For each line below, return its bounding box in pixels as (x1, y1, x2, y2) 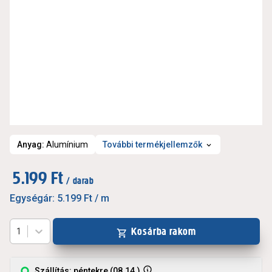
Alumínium (46, 140, 88, 149)
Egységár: (10, 192, 55, 204)
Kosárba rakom (131, 225, 196, 238)
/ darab (66, 175, 94, 186)
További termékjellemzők (103, 140, 202, 149)
